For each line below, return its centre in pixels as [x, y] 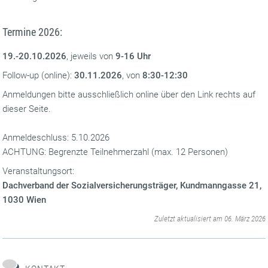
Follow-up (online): [39, 75]
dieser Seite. [27, 109]
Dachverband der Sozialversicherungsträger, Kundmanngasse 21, [132, 185]
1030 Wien [25, 200]
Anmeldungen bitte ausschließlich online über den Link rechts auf [129, 95]
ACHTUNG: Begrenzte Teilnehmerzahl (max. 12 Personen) [115, 152]
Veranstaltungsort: [39, 171]
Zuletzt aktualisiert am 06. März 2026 [210, 219]
